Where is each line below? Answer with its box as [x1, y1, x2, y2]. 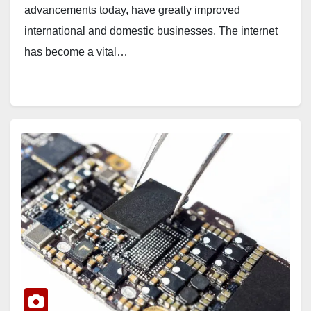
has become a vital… [24, 46, 128, 58]
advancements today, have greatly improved [24, 4, 240, 17]
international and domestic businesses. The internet [24, 25, 278, 37]
